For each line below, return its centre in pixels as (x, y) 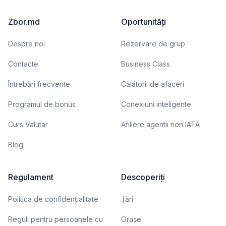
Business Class (146, 64)
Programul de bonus (42, 104)
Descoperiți (143, 177)
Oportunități (144, 22)
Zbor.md (24, 22)
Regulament (31, 177)
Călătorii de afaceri (153, 84)
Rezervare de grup (153, 44)
